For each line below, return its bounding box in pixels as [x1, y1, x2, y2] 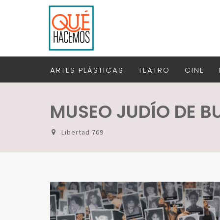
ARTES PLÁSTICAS [50, 65, 124, 75]
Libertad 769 [61, 128, 104, 137]
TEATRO [138, 65, 170, 75]
